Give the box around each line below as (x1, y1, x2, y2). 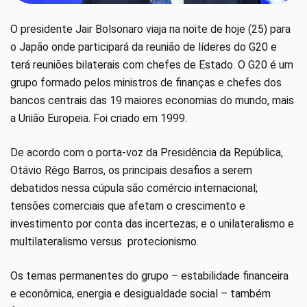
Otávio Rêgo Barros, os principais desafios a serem (10, 163, 252, 177)
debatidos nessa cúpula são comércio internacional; (10, 181, 258, 195)
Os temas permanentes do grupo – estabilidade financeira (10, 269, 288, 282)
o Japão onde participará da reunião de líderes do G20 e (10, 40, 277, 53)
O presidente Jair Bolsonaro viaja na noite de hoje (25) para (10, 22, 291, 36)
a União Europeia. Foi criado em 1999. (10, 111, 187, 125)
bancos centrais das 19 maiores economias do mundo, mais (10, 93, 294, 107)
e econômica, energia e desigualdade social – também (10, 286, 271, 300)
